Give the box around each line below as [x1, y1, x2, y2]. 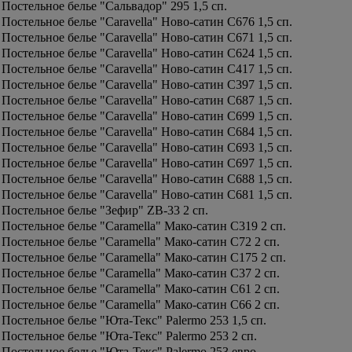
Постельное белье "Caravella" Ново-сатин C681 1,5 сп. [2, 188, 292, 201]
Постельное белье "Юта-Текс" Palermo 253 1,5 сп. [2, 313, 266, 327]
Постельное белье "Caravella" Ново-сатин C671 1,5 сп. [2, 31, 292, 44]
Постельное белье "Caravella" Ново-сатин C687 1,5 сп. [2, 93, 292, 107]
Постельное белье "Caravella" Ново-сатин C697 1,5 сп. [2, 156, 292, 170]
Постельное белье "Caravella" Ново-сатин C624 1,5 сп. [2, 46, 292, 60]
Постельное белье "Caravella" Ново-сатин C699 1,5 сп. [2, 109, 292, 123]
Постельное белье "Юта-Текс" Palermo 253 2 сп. [2, 329, 257, 343]
